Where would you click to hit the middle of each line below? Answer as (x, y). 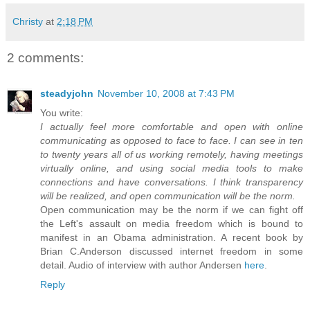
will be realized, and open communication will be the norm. (168, 196)
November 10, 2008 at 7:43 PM (166, 94)
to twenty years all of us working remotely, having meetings (172, 155)
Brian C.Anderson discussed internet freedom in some (172, 252)
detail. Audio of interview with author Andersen (142, 265)
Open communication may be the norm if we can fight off (172, 210)
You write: (62, 113)
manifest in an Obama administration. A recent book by (172, 238)
